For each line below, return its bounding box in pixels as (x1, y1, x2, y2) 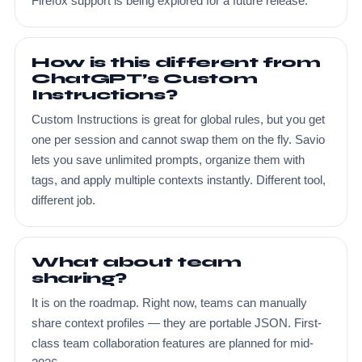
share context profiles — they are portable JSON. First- (32, 316, 322, 330)
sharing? (32, 269, 128, 288)
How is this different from (32, 53, 321, 72)
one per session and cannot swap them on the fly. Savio (32, 133, 325, 147)
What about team (32, 253, 242, 271)
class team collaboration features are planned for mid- (32, 336, 314, 351)
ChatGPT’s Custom (32, 69, 258, 88)
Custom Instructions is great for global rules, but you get (32, 112, 325, 127)
